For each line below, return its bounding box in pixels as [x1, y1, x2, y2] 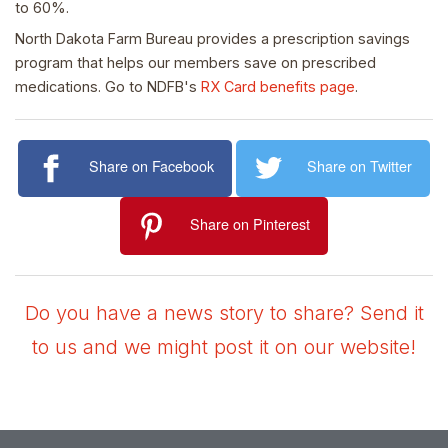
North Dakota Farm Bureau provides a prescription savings [15, 29, 410, 47]
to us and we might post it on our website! [32, 335, 416, 360]
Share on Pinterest [190, 213, 311, 235]
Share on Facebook [89, 155, 215, 177]
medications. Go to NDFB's [15, 77, 197, 95]
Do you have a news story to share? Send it [24, 301, 424, 326]
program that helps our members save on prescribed [15, 53, 376, 71]
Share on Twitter [306, 155, 412, 177]
